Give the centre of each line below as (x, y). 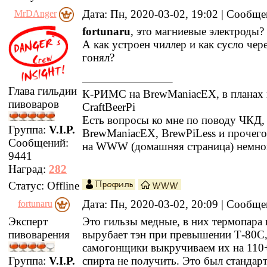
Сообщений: (38, 143)
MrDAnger (35, 14)
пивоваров (34, 104)
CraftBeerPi (109, 107)
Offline (63, 186)
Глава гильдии (43, 91)
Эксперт (28, 221)
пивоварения (39, 235)
